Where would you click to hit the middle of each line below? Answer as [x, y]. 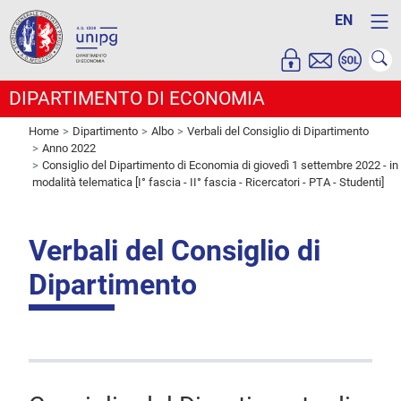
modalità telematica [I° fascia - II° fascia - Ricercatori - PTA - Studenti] [208, 183]
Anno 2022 [69, 149]
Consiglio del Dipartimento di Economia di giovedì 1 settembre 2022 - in [220, 166]
